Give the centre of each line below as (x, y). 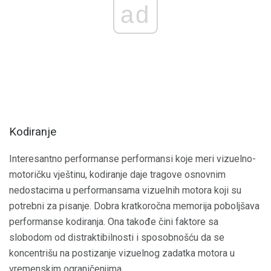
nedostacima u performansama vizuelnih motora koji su (125, 191)
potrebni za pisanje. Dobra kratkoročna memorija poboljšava (134, 206)
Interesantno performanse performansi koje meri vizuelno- (132, 159)
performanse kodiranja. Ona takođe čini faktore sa (114, 222)
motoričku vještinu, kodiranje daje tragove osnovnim (117, 175)
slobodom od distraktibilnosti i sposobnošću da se (117, 238)
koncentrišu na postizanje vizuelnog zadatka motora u (122, 253)
